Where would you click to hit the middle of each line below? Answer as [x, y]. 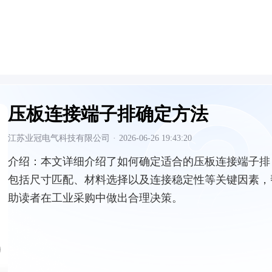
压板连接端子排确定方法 [108, 114]
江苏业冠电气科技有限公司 [59, 138]
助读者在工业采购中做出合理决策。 [95, 198]
